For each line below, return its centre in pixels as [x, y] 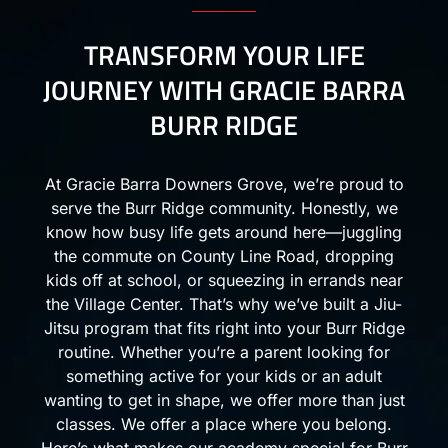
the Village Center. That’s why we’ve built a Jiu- [224, 304]
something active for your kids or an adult [224, 376]
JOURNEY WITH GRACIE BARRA [224, 90]
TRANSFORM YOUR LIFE [224, 55]
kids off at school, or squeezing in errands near [224, 280]
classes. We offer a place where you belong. [224, 424]
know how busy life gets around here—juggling [224, 232]
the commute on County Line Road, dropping [224, 256]
